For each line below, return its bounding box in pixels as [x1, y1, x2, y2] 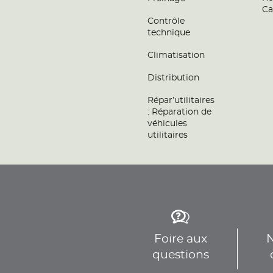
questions [152, 249, 209, 261]
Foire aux [154, 233, 207, 245]
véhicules [147, 119, 187, 128]
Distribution [147, 74, 199, 82]
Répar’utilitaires [147, 96, 214, 105]
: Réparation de [147, 108, 211, 116]
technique [147, 29, 190, 37]
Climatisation [147, 51, 205, 60]
